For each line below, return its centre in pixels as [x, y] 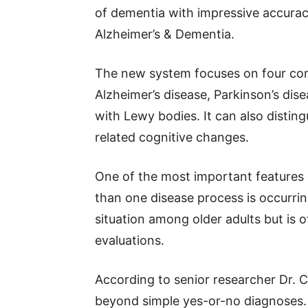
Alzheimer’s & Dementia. [165, 34]
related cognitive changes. [172, 137]
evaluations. [130, 240]
